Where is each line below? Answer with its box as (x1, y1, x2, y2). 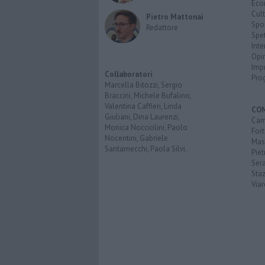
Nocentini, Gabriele (105, 133, 168, 144)
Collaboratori (105, 69, 153, 80)
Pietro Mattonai (146, 11, 203, 22)
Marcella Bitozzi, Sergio (105, 80, 182, 91)
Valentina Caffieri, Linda (105, 101, 182, 112)
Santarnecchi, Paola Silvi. (105, 144, 187, 154)
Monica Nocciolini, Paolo (105, 122, 188, 133)
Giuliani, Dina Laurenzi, (105, 112, 179, 122)
